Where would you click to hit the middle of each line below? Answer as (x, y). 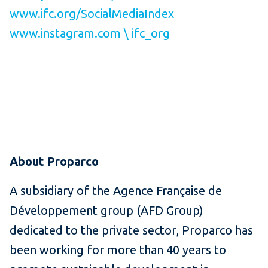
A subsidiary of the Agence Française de (116, 190)
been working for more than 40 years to (118, 249)
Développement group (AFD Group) (106, 210)
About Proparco (54, 161)
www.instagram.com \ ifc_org (90, 33)
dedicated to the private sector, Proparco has (131, 230)
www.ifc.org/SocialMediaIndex (92, 13)
